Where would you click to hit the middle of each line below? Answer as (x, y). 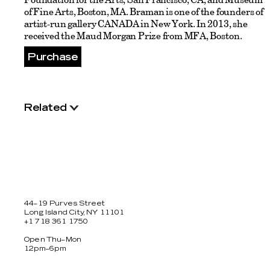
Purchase (53, 58)
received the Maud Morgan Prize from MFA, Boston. (133, 36)
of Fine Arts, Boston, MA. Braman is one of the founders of (144, 12)
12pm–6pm (45, 249)
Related (46, 108)
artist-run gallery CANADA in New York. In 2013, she (136, 24)
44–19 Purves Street (65, 203)
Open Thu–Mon (53, 240)
